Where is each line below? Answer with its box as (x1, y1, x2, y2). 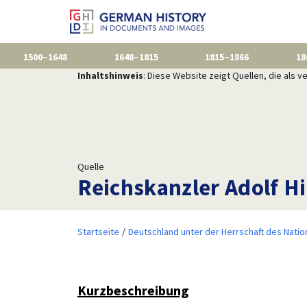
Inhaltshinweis (77, 69, 143, 82)
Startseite (77, 225, 119, 238)
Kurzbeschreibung (77, 281, 189, 299)
